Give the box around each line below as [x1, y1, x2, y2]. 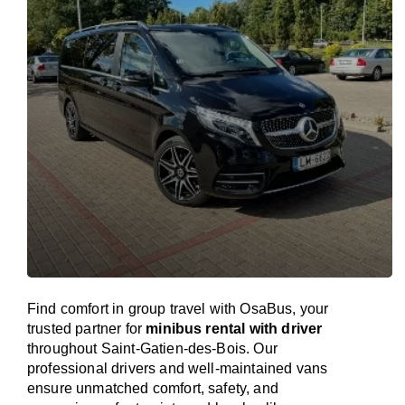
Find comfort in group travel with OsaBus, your [27, 301, 329, 316]
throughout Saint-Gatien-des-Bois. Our [27, 341, 278, 356]
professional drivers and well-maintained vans [27, 361, 328, 376]
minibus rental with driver [146, 321, 323, 336]
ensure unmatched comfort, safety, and [27, 381, 278, 396]
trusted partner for [27, 321, 146, 336]
